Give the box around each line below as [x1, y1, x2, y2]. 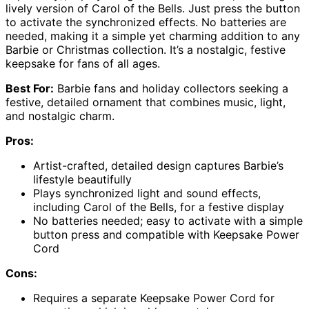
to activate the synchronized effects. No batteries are [6, 14, 286, 29]
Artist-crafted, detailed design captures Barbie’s [33, 158, 283, 172]
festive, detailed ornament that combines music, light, [6, 94, 286, 109]
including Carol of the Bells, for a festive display [33, 199, 284, 214]
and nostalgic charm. [6, 108, 114, 123]
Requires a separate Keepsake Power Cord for [33, 290, 275, 305]
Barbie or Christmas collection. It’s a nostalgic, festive [6, 42, 286, 57]
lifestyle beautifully [33, 172, 132, 186]
